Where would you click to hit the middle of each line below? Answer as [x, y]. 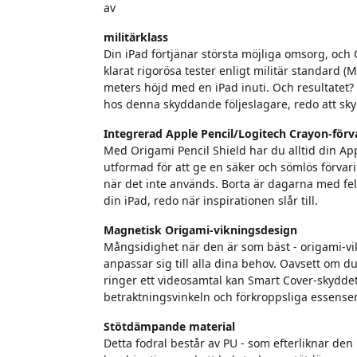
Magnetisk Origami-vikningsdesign [200, 230]
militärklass [136, 37]
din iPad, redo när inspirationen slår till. [211, 201]
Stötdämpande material [169, 327]
